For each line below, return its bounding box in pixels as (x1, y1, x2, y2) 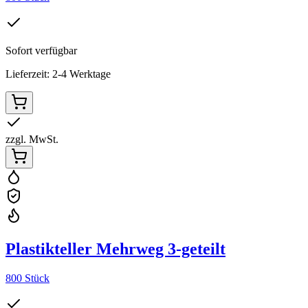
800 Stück (5, 272, 49, 284)
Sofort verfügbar (5, 44, 77, 56)
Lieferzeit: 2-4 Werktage (5, 67, 111, 80)
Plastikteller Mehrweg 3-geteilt (5, 239, 225, 258)
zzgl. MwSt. (5, 133, 58, 145)
